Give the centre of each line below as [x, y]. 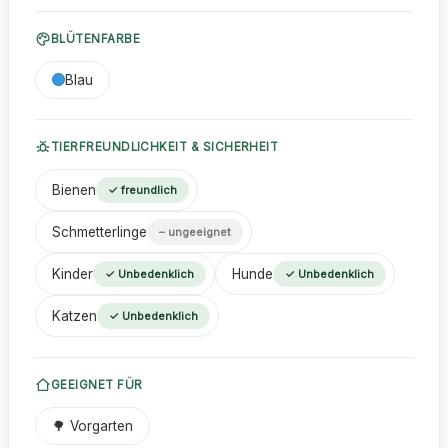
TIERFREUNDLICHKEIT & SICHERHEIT [164, 146]
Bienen [73, 189]
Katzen [74, 315]
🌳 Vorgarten [92, 425]
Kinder [72, 273]
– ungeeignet [194, 231]
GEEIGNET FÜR [96, 384]
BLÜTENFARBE [95, 38]
